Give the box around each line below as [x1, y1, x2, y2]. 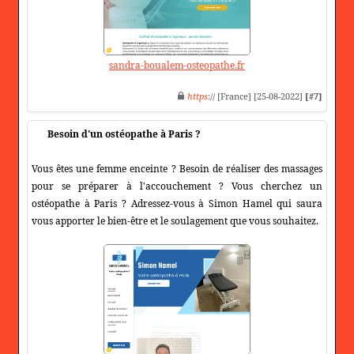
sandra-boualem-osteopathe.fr [109, 58, 245, 72]
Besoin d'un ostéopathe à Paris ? [47, 126, 201, 141]
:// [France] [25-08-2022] [208, 89, 305, 102]
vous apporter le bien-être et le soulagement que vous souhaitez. [32, 213, 318, 228]
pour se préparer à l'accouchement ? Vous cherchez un [32, 179, 322, 193]
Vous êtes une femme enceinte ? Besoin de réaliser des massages [32, 161, 322, 175]
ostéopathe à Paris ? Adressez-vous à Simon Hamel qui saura [32, 196, 322, 210]
